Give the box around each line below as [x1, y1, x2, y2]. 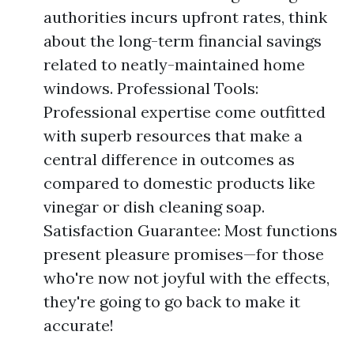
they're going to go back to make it [43, 292, 300, 311]
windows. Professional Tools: [43, 78, 258, 98]
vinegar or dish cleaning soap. [43, 197, 265, 217]
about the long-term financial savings [43, 31, 322, 51]
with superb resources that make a [43, 126, 303, 145]
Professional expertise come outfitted [43, 102, 326, 122]
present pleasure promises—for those [43, 244, 324, 264]
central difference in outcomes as [43, 149, 295, 169]
